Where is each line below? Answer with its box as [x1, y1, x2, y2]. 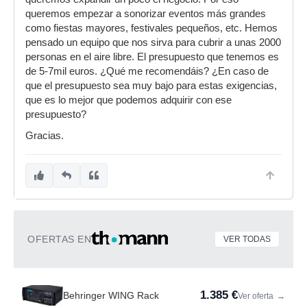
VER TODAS [223, 234, 271, 244]
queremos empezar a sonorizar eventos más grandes [25, 8, 266, 19]
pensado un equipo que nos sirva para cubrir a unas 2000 [25, 37, 281, 48]
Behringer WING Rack [63, 290, 159, 301]
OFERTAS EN [27, 234, 91, 245]
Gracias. [25, 130, 64, 141]
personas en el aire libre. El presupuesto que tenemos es [25, 51, 279, 62]
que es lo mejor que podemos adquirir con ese [25, 95, 232, 106]
